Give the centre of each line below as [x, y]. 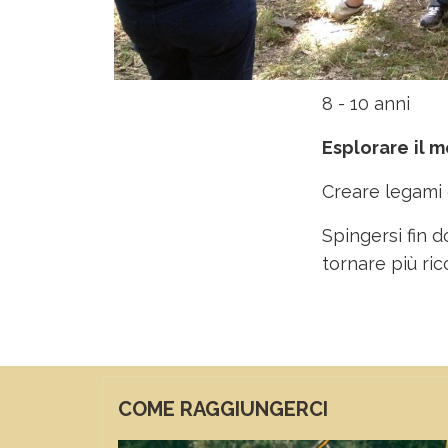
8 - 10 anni [366, 103]
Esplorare [365, 147]
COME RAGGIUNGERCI [223, 408]
